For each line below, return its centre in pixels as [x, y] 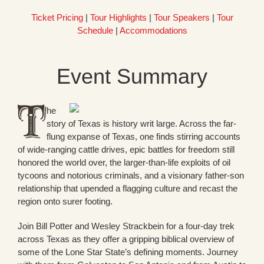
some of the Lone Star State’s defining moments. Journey [128, 252]
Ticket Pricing [57, 18]
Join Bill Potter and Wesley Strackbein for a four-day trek [126, 226]
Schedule [95, 31]
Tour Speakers [181, 18]
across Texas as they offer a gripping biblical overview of [126, 239]
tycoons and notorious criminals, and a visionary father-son [131, 176]
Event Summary [132, 77]
